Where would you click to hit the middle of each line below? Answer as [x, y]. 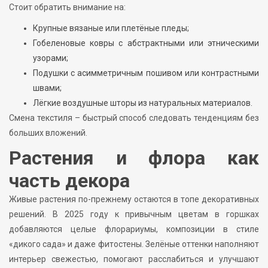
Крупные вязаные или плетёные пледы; [111, 28]
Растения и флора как [134, 158]
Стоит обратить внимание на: [67, 7]
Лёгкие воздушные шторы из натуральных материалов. [143, 103]
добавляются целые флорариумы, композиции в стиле [134, 229]
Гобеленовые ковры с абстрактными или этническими [146, 43]
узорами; [51, 58]
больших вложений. [48, 133]
